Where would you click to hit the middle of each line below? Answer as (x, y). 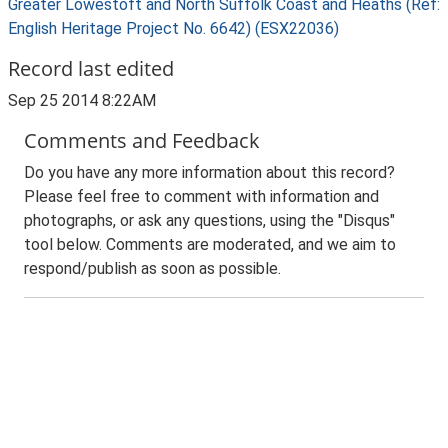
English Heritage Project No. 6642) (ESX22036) (173, 28)
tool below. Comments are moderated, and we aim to (210, 244)
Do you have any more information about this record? (209, 172)
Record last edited (91, 68)
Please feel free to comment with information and (201, 196)
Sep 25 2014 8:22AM (82, 100)
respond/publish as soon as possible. (152, 268)
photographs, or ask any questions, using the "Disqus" (209, 220)
